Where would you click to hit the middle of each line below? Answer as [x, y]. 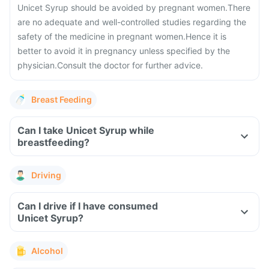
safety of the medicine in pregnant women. [101, 36]
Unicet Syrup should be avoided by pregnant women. [122, 8]
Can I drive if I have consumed [88, 206]
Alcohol [47, 251]
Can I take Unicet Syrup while [86, 130]
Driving [46, 175]
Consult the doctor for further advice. [130, 65]
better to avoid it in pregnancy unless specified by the [124, 51]
